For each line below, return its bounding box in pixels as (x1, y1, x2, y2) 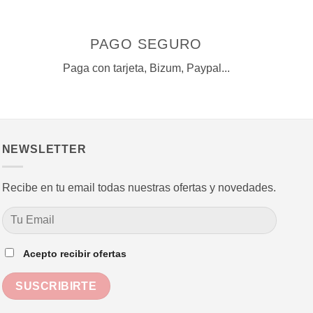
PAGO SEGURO (90, 36, 203, 52)
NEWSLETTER (1, 143, 87, 156)
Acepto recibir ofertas (22, 248, 126, 260)
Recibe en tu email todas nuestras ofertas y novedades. (1, 181, 276, 194)
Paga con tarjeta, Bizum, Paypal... (62, 62, 230, 75)
